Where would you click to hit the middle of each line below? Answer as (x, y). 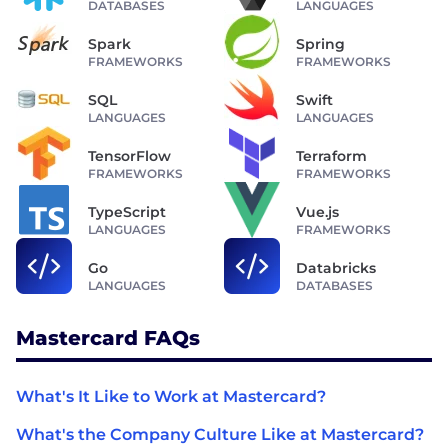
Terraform (331, 155)
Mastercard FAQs (108, 337)
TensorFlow (129, 155)
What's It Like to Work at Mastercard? (171, 396)
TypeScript (127, 211)
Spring (320, 43)
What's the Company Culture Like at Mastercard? (220, 434)
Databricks (336, 267)
